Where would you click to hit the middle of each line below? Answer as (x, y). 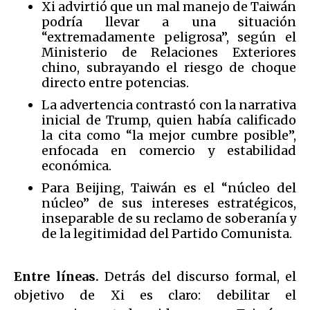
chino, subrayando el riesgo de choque (169, 67)
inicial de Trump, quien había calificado (169, 120)
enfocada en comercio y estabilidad (169, 150)
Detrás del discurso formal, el (200, 276)
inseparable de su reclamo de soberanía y (169, 218)
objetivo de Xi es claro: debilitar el (155, 295)
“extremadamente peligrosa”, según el (169, 37)
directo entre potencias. (115, 82)
